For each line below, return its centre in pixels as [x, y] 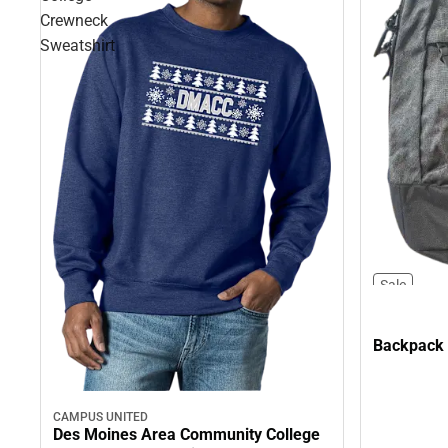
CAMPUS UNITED [100, 417]
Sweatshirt [77, 45]
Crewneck [74, 20]
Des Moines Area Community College [186, 435]
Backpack [408, 345]
